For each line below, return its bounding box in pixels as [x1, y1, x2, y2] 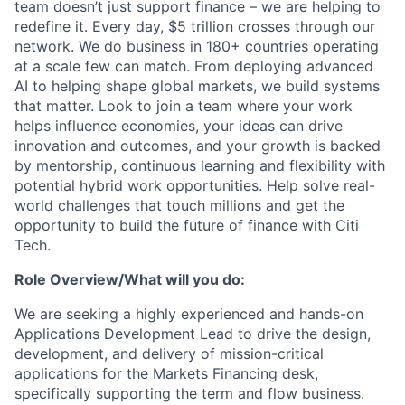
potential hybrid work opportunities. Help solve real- [14, 176, 375, 194]
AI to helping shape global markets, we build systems [14, 77, 380, 95]
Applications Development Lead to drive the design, [14, 325, 371, 343]
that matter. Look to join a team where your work [14, 97, 353, 115]
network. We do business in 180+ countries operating [14, 37, 379, 55]
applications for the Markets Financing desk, [14, 364, 318, 382]
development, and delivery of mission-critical [14, 344, 324, 363]
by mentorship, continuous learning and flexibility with [14, 156, 385, 174]
